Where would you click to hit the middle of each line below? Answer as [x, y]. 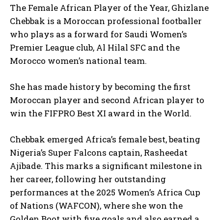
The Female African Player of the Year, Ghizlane [109, 8]
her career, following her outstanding [88, 179]
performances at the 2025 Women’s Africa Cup [105, 192]
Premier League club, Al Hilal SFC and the [95, 48]
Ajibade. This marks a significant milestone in [106, 166]
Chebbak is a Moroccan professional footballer [106, 21]
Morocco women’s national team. [78, 61]
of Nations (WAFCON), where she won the [96, 206]
